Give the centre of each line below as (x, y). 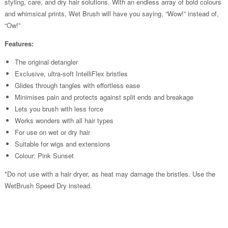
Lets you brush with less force (59, 108)
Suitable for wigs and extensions (62, 144)
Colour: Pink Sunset (44, 155)
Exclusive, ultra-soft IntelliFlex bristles (71, 73)
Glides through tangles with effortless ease (77, 85)
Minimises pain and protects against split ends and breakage (104, 97)
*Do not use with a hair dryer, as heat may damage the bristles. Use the (110, 174)
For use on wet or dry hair (52, 132)
